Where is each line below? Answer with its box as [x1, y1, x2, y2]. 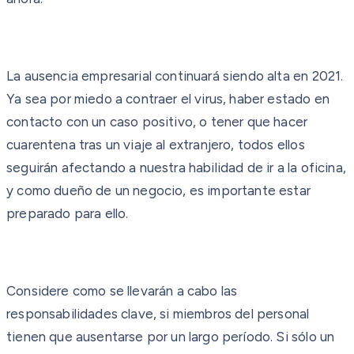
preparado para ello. [6, 205, 129, 221]
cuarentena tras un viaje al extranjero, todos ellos [6, 136, 305, 153]
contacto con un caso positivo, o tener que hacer [6, 113, 308, 130]
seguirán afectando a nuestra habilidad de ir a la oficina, [6, 159, 346, 175]
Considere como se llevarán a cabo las [6, 282, 238, 299]
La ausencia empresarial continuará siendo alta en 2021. [6, 67, 344, 84]
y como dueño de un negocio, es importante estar [6, 182, 311, 198]
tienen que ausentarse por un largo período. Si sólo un [6, 328, 335, 345]
